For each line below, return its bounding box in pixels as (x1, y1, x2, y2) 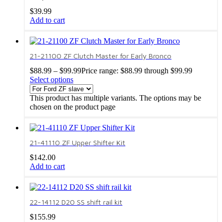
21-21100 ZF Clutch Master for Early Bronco (30, 52, 171, 60)
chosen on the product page (30, 103, 115, 111)
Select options (30, 75, 73, 84)
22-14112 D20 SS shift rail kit (30, 198, 122, 206)
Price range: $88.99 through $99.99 (81, 66, 192, 75)
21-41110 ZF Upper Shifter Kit (30, 138, 125, 147)
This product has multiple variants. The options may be (30, 94, 201, 103)
